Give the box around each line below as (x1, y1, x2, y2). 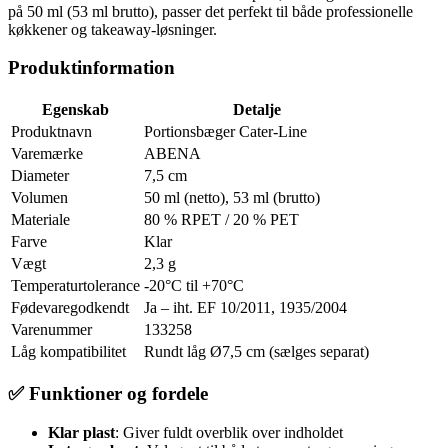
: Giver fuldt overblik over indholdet (115, 423, 343, 441)
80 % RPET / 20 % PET (144, 211, 299, 229)
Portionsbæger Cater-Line (144, 123, 307, 141)
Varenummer (11, 321, 92, 339)
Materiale (11, 211, 70, 229)
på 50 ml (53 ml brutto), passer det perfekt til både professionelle (8, 2, 413, 20)
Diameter (11, 167, 69, 185)
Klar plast (48, 423, 115, 441)
